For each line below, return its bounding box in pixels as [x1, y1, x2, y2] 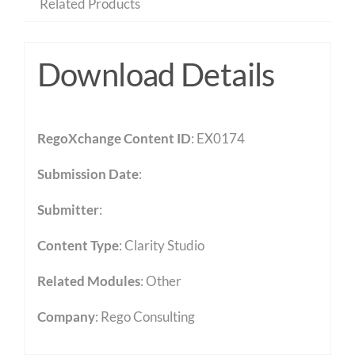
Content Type [36, 236, 119, 254]
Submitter [36, 200, 99, 218]
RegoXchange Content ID [36, 129, 191, 147]
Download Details [36, 55, 275, 94]
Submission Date [36, 165, 139, 182]
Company [36, 307, 95, 325]
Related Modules [36, 272, 140, 289]
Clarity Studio [124, 236, 204, 254]
